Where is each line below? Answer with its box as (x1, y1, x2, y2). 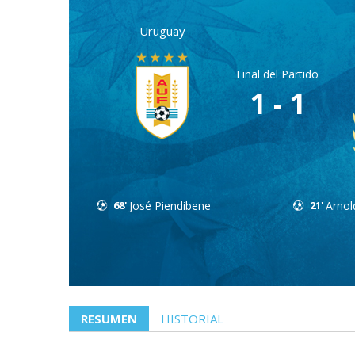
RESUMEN (81, 310, 137, 326)
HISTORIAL (161, 310, 223, 326)
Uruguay (139, 22, 186, 39)
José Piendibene (129, 197, 211, 213)
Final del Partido (236, 67, 319, 82)
